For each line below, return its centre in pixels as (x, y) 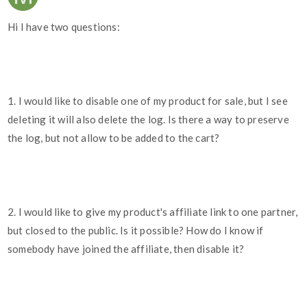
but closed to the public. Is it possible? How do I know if (136, 231)
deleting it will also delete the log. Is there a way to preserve (148, 120)
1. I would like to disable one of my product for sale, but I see (148, 101)
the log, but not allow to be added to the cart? (114, 138)
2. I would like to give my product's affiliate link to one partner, (153, 212)
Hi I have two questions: (64, 27)
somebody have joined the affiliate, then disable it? (126, 249)
